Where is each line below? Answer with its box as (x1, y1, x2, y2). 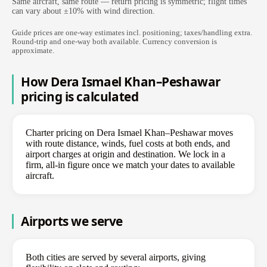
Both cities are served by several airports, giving (26, 252, 206, 262)
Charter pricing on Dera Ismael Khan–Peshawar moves (26, 127, 233, 138)
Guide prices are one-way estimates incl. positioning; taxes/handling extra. (12, 28, 252, 37)
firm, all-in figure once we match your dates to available (26, 159, 235, 170)
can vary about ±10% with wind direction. (12, 7, 155, 16)
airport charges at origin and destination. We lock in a (26, 148, 225, 159)
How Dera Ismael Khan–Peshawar (21, 73, 221, 90)
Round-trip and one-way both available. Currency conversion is (12, 37, 217, 46)
